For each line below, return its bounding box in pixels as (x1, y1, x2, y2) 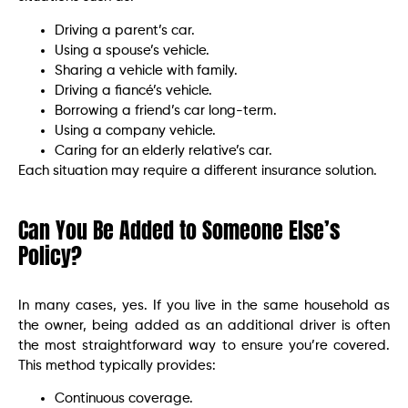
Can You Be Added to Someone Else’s (18, 213, 340, 247)
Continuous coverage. (55, 392, 193, 405)
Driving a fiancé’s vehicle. (55, 83, 212, 97)
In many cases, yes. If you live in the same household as (18, 298, 390, 312)
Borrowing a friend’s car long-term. (55, 103, 277, 117)
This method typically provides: (18, 358, 216, 372)
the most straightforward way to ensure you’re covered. (18, 338, 390, 352)
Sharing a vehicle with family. (55, 63, 238, 77)
